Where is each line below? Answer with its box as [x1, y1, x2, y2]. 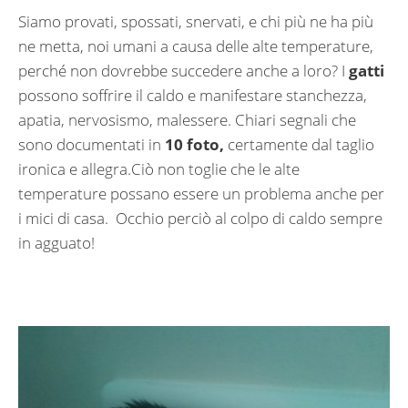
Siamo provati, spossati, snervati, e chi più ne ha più [18, 11, 373, 33]
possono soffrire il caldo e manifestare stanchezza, [18, 85, 367, 107]
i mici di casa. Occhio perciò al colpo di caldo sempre [18, 208, 382, 229]
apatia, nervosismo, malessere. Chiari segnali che [18, 109, 356, 131]
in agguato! [18, 232, 95, 254]
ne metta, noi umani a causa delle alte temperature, [18, 36, 373, 57]
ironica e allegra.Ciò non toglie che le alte [18, 158, 300, 180]
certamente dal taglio [224, 134, 374, 156]
